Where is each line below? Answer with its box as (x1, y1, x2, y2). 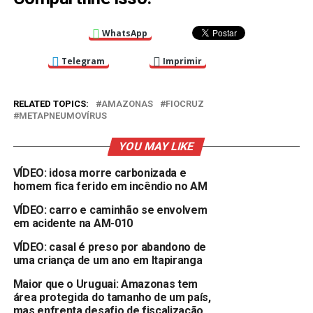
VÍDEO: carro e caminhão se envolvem (13, 203, 208, 217)
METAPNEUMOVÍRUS (18, 110, 107, 122)
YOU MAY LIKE (117, 140, 196, 154)
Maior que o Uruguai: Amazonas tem (13, 277, 198, 291)
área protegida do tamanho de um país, (13, 291, 211, 305)
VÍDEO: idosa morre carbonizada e (13, 166, 187, 180)
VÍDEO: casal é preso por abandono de (13, 240, 207, 254)
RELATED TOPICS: (13, 99, 89, 110)
